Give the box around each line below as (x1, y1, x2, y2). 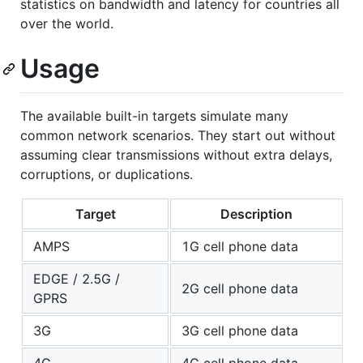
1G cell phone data (181, 238, 298, 255)
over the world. (20, 15, 113, 32)
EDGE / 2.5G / (33, 271, 120, 288)
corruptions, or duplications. (20, 166, 193, 183)
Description (220, 206, 293, 223)
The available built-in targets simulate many (20, 108, 288, 125)
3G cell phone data (181, 322, 298, 340)
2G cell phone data (181, 280, 298, 297)
